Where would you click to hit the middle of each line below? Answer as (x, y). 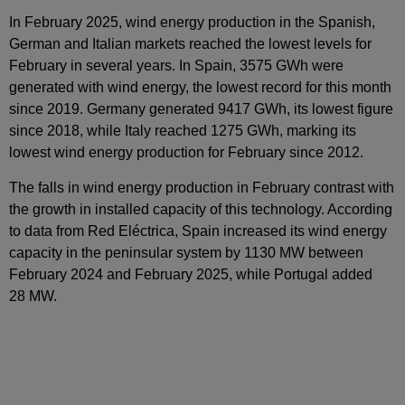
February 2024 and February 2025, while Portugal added (191, 274)
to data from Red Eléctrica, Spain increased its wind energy (198, 231)
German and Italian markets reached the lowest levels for (190, 44)
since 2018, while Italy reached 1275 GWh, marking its (183, 131)
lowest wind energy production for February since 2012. (186, 153)
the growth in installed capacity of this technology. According (201, 209)
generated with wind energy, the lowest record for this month (200, 88)
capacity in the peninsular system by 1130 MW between (186, 252)
